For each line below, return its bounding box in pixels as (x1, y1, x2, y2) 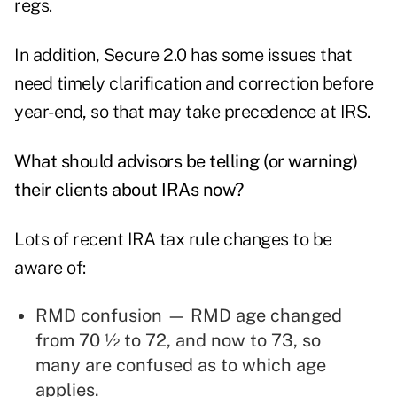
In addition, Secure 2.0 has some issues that (14, 44, 352, 66)
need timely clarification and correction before (14, 73, 374, 95)
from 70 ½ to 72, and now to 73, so (35, 330, 321, 352)
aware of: (14, 257, 86, 279)
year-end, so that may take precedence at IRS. (14, 101, 370, 123)
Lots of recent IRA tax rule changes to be (14, 229, 332, 251)
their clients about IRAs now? (14, 179, 244, 201)
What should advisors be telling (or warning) (14, 151, 357, 173)
